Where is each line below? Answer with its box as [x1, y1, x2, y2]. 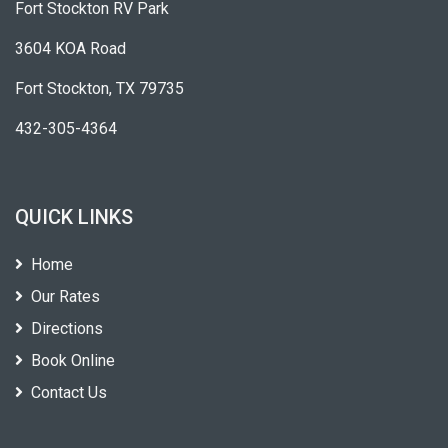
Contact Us [31, 383, 107, 403]
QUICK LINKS [15, 205, 133, 230]
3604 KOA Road [15, 39, 126, 59]
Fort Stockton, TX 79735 [15, 79, 184, 99]
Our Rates [31, 287, 100, 307]
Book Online [31, 351, 115, 371]
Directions [31, 319, 103, 339]
